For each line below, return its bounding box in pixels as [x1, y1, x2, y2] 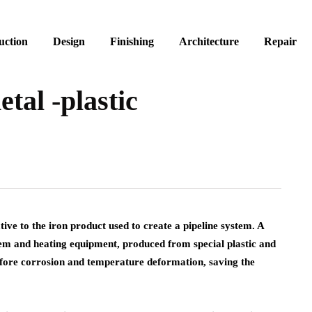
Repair [264, 36, 297, 47]
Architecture [179, 36, 239, 47]
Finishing [110, 36, 154, 47]
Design [53, 36, 85, 47]
